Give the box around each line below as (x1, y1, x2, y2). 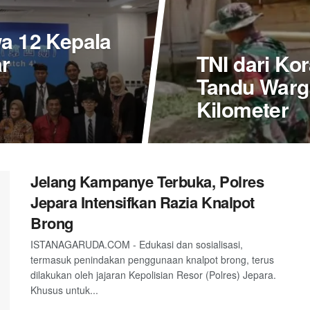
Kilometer (196, 94, 289, 125)
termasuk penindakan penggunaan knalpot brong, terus (30, 253, 274, 267)
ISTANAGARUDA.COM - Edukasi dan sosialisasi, (30, 237, 243, 252)
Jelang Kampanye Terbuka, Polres (30, 170, 264, 193)
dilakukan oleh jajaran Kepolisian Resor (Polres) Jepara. (30, 268, 276, 282)
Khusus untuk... (30, 283, 98, 298)
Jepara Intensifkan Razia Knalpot (30, 191, 255, 214)
